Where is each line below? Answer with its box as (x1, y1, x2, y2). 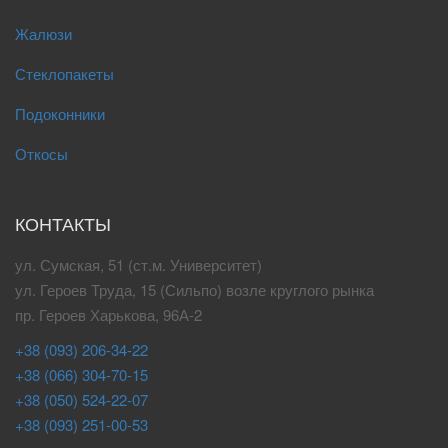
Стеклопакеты (15, 63, 114, 84)
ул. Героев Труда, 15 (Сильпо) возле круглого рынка (15, 279, 374, 300)
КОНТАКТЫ (15, 210, 111, 236)
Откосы (15, 143, 68, 164)
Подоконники (15, 103, 105, 124)
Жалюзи (15, 23, 72, 44)
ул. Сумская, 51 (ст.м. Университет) (15, 254, 262, 275)
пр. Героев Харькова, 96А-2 (15, 304, 202, 325)
